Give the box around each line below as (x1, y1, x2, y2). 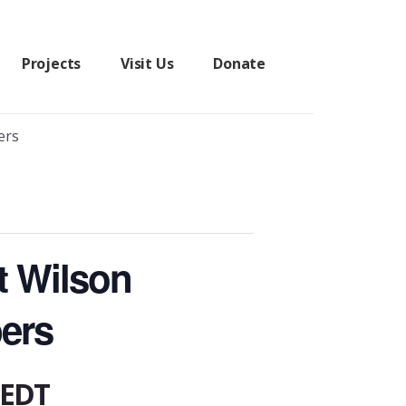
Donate (213, 53, 266, 73)
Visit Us (120, 53, 174, 73)
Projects (21, 53, 82, 73)
